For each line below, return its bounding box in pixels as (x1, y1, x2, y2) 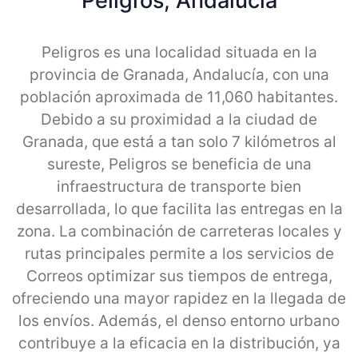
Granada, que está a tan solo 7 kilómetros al (22, 132, 336, 151)
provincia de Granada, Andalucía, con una (29, 65, 329, 84)
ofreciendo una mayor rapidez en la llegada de (12, 288, 346, 308)
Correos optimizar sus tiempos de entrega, (26, 266, 332, 285)
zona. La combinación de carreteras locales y (16, 221, 342, 241)
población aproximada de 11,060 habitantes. (20, 87, 338, 106)
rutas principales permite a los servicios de (24, 244, 334, 263)
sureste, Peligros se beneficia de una (46, 154, 312, 173)
